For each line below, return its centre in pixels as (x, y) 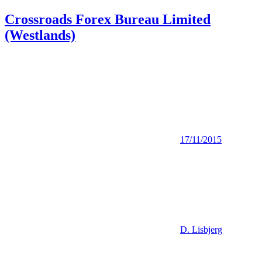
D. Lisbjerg (201, 230)
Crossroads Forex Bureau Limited (108, 20)
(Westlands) (40, 35)
